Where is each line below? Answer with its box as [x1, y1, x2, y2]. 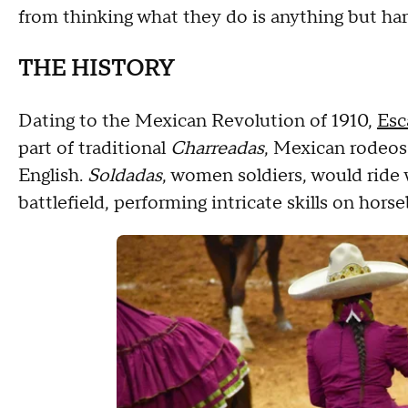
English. [18, 164, 87, 188]
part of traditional [18, 137, 170, 160]
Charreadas [170, 137, 264, 160]
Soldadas [87, 164, 162, 188]
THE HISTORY [18, 55, 174, 83]
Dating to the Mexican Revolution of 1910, [18, 109, 377, 133]
